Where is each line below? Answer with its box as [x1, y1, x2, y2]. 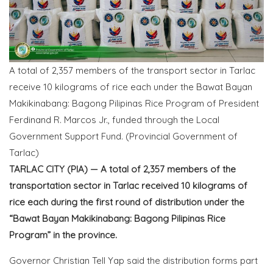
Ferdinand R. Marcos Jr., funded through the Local [9, 113, 219, 126]
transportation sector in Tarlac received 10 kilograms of [9, 179, 247, 191]
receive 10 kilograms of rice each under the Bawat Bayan [9, 80, 252, 93]
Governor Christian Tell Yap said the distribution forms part [9, 254, 258, 266]
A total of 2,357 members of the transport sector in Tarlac [9, 64, 255, 76]
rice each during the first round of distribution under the [9, 196, 244, 208]
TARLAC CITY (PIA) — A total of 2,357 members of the [9, 163, 236, 175]
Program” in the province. [9, 229, 117, 241]
